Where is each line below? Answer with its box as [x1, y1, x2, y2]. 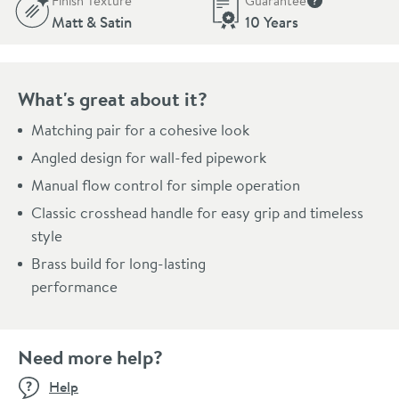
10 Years [244, 11, 298, 32]
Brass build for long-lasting [31, 252, 206, 273]
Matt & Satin [52, 11, 132, 32]
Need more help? [18, 343, 163, 370]
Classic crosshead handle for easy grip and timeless [31, 201, 363, 223]
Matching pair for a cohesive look [31, 118, 249, 140]
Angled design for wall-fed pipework [31, 146, 266, 167]
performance [31, 275, 118, 297]
